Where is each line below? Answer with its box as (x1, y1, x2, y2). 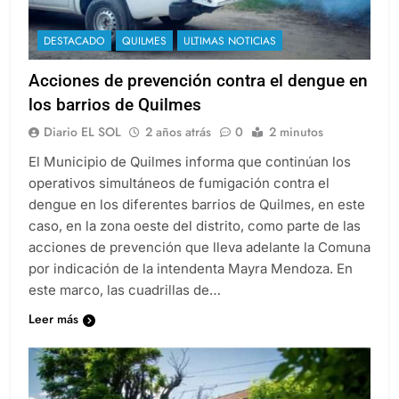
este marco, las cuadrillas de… (28, 281, 221, 299)
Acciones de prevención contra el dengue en (28, 70, 368, 92)
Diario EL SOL (44, 123, 121, 142)
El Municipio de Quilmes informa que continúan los (28, 153, 351, 171)
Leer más (28, 310, 78, 329)
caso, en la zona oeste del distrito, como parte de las (28, 217, 361, 235)
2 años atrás (145, 123, 211, 142)
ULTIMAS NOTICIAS (183, 33, 276, 50)
